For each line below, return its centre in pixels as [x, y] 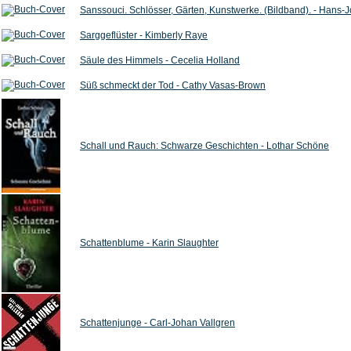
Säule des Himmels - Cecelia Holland [160, 60]
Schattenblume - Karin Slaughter [149, 243]
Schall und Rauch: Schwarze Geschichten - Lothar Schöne [204, 146]
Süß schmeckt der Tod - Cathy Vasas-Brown [173, 85]
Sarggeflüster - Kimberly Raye [144, 35]
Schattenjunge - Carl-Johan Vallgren [157, 323]
